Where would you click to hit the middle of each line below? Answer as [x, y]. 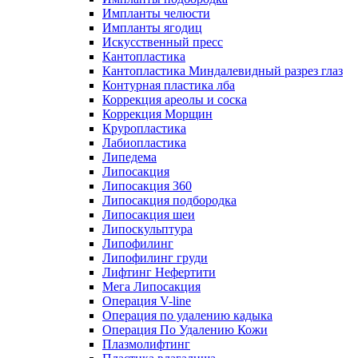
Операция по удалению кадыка [187, 315]
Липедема [129, 157]
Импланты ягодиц [152, 27]
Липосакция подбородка [169, 200]
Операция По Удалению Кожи [185, 329]
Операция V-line [147, 300]
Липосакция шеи [149, 214]
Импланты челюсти [156, 13]
